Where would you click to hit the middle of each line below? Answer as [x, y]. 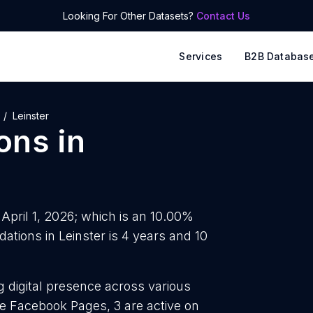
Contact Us [223, 16]
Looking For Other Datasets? [130, 16]
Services [201, 56]
